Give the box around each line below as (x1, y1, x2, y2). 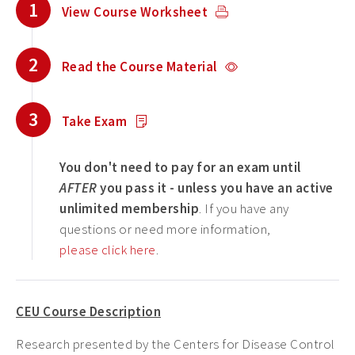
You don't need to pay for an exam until (59, 158, 301, 176)
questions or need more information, (59, 220, 271, 238)
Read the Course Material (61, 58, 217, 75)
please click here (59, 241, 156, 258)
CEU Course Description (16, 303, 161, 320)
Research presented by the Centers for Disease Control (16, 335, 335, 353)
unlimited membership (59, 200, 199, 217)
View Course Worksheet (61, 3, 208, 21)
